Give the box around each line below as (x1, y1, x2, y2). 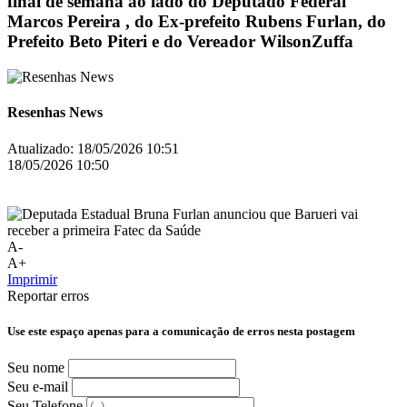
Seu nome (7, 359, 65, 375)
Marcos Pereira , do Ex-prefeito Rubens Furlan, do (7, 12, 386, 32)
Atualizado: (7, 140, 74, 156)
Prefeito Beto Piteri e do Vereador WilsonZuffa (7, 32, 353, 52)
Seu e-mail (7, 378, 68, 394)
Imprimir (7, 271, 57, 287)
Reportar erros (7, 287, 89, 303)
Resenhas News (7, 104, 103, 121)
